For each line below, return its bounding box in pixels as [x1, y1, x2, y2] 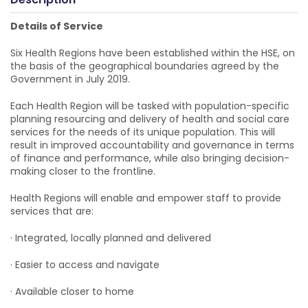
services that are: [10, 204, 93, 218]
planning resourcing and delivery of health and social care [10, 112, 289, 126]
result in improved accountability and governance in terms [10, 138, 294, 152]
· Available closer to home [10, 285, 134, 298]
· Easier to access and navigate [10, 258, 159, 272]
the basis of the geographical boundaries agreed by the [10, 59, 279, 73]
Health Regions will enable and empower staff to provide [10, 191, 281, 205]
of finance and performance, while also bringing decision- [10, 151, 289, 165]
